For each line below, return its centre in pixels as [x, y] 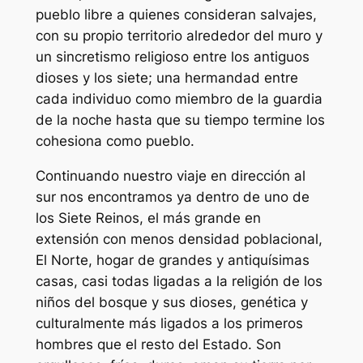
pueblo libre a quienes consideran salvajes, [176, 14]
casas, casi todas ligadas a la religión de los [179, 281]
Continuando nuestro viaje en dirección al [170, 175]
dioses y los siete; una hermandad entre [167, 77]
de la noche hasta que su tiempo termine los [180, 120]
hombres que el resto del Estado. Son [158, 344]
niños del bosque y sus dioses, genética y [171, 302]
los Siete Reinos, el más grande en [148, 218]
